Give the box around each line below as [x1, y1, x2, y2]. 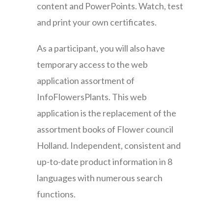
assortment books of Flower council [36, 124, 173, 135]
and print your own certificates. [36, 17, 157, 27]
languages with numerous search [36, 172, 163, 183]
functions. [36, 189, 76, 199]
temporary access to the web [36, 59, 148, 70]
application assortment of [36, 75, 135, 86]
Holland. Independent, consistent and [36, 140, 181, 151]
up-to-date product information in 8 [36, 156, 172, 167]
